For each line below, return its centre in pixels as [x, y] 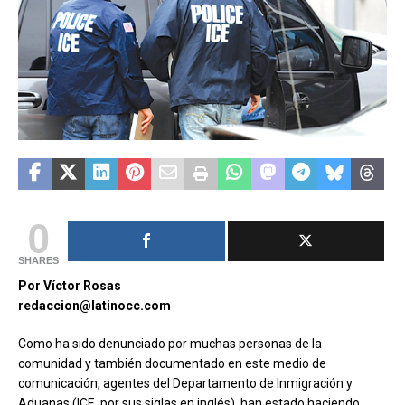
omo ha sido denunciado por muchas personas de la [174, 343]
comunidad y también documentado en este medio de [172, 363]
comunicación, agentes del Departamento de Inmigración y [185, 383]
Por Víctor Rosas [70, 285]
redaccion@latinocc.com [94, 305]
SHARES [38, 260]
